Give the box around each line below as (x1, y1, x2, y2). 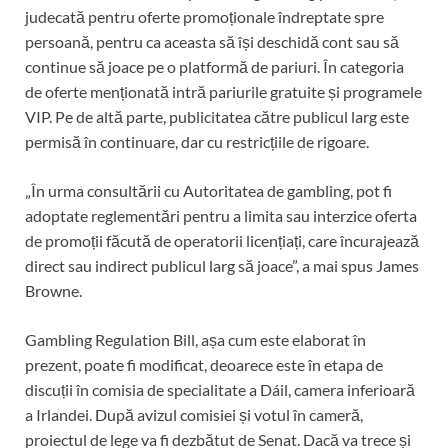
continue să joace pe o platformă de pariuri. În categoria (25, 57, 404, 77)
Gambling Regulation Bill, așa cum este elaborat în (25, 330, 366, 350)
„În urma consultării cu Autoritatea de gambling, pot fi (25, 181, 392, 201)
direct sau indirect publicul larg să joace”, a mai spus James (25, 256, 419, 276)
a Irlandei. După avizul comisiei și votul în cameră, (25, 405, 363, 425)
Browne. (25, 281, 82, 301)
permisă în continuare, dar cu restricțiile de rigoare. (25, 132, 369, 152)
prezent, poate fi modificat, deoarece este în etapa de (25, 355, 383, 375)
